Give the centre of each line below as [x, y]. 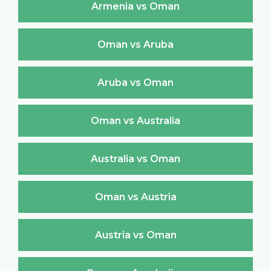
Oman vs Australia [135, 120]
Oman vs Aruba [135, 44]
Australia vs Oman [135, 158]
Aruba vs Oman [135, 82]
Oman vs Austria [135, 197]
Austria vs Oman [135, 235]
